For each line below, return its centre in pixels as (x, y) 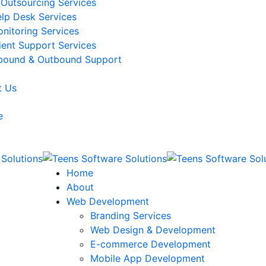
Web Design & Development (153, 229)
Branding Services (131, 215)
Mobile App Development (148, 258)
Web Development (108, 201)
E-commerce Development (151, 244)
